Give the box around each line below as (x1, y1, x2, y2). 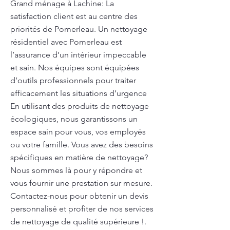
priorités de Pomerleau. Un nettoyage (10, 24, 147, 34)
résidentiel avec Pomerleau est (10, 37, 122, 47)
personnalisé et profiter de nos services (10, 204, 154, 214)
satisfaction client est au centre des (10, 11, 138, 21)
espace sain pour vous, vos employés (10, 127, 146, 137)
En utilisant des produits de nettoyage (10, 101, 149, 111)
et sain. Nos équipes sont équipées (10, 63, 139, 72)
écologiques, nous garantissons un (10, 114, 138, 124)
